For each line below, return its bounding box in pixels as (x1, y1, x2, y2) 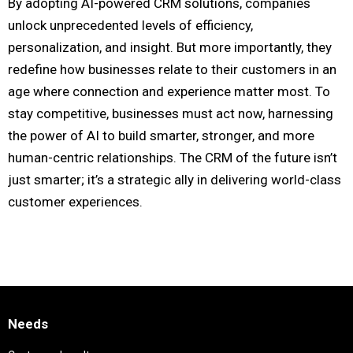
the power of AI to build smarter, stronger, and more (8, 128, 314, 144)
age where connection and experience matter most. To (8, 84, 330, 100)
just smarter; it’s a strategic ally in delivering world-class (8, 172, 341, 188)
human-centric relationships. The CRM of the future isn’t (8, 150, 337, 166)
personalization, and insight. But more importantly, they (8, 39, 332, 56)
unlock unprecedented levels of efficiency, (8, 17, 253, 34)
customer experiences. (8, 194, 143, 210)
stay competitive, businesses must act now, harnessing (8, 106, 333, 122)
